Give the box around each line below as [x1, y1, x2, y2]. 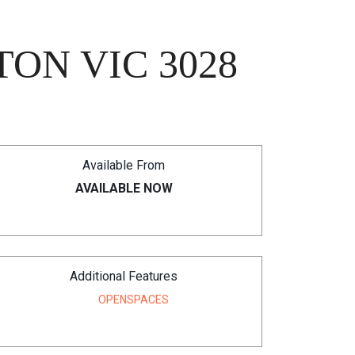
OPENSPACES [98, 293, 169, 306]
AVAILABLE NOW [74, 181, 173, 196]
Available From [82, 158, 165, 173]
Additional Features [70, 269, 177, 284]
